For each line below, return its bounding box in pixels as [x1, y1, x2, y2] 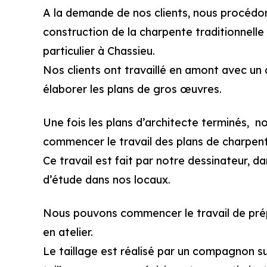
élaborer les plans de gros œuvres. [43, 82, 222, 96]
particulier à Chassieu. [43, 44, 155, 58]
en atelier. [43, 225, 93, 239]
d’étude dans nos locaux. [43, 173, 170, 187]
